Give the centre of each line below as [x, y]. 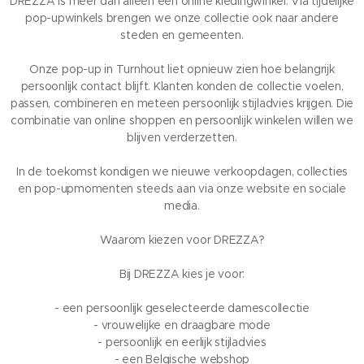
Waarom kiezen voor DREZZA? [182, 240]
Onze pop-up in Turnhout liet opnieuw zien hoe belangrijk [182, 69]
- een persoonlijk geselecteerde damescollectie [182, 308]
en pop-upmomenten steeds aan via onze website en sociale [182, 189]
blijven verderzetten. [182, 138]
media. [182, 206]
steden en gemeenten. [182, 35]
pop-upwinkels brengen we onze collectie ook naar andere [182, 18]
